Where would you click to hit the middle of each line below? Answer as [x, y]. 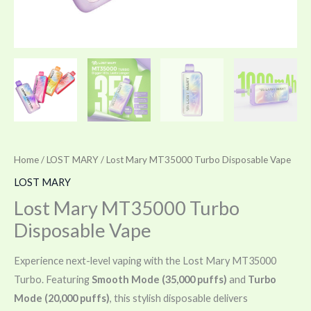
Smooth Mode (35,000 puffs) [159, 280]
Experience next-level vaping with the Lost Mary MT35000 [145, 261]
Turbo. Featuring [53, 280]
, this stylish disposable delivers [179, 299]
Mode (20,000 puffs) [62, 299]
